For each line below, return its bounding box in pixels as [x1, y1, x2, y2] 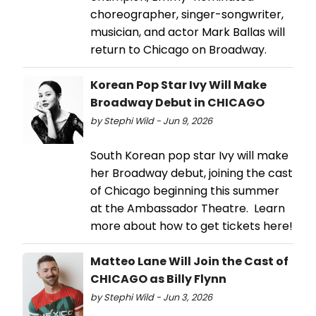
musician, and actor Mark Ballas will [90, 23, 285, 40]
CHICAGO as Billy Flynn [90, 270, 226, 287]
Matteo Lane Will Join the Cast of [90, 253, 288, 269]
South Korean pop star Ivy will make [90, 147, 288, 164]
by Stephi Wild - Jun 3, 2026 [90, 291, 212, 303]
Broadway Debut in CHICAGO [90, 94, 265, 111]
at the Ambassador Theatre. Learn [90, 200, 285, 217]
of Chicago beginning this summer [90, 182, 279, 199]
